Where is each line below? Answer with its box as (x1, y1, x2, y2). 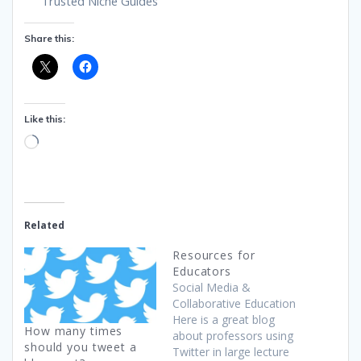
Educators (172, 263, 231, 280)
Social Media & (172, 280, 251, 296)
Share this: (24, 31, 74, 44)
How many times (24, 323, 123, 339)
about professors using (172, 328, 293, 344)
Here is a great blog (172, 312, 275, 328)
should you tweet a (24, 339, 137, 355)
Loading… (38, 133, 90, 150)
